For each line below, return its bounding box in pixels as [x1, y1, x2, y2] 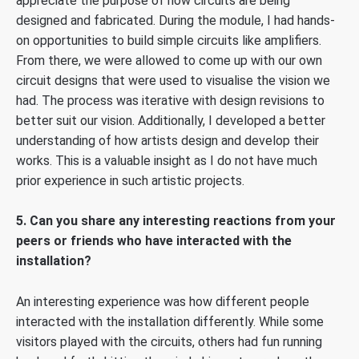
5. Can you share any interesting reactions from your [16, 213, 336, 229]
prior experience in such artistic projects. [16, 172, 244, 188]
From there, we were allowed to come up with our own [16, 52, 322, 68]
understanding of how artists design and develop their [16, 132, 319, 148]
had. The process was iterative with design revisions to [16, 92, 325, 108]
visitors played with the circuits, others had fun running [16, 333, 322, 349]
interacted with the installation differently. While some [16, 313, 324, 329]
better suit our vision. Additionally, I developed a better [16, 112, 325, 128]
